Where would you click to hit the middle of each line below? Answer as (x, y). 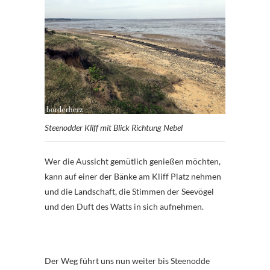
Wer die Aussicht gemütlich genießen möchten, (133, 161)
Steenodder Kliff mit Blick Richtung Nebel (114, 127)
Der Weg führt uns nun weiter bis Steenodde (127, 260)
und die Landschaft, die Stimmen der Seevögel (129, 191)
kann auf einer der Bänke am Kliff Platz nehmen (133, 176)
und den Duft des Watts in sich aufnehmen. (124, 206)
